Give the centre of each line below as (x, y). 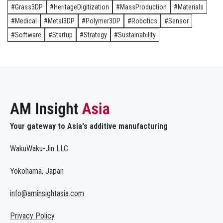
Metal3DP (61, 21)
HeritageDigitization (81, 7)
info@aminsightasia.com (47, 194)
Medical (26, 21)
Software (28, 35)
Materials (191, 7)
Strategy (95, 35)
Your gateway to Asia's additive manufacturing (89, 126)
